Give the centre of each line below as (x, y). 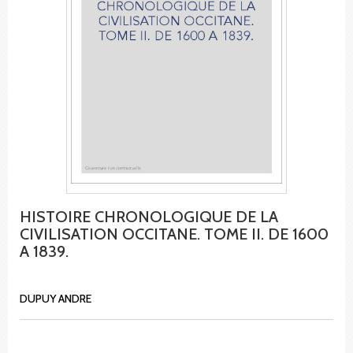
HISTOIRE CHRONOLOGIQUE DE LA (149, 216)
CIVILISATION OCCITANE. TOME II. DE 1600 (174, 234)
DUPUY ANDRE (56, 298)
